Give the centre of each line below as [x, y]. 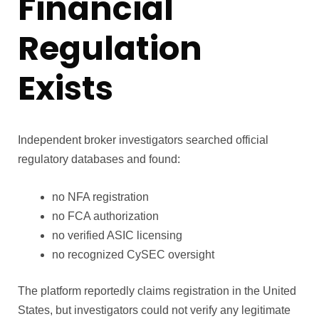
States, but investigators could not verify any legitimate [154, 310]
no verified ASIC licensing [117, 235]
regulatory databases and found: [99, 159]
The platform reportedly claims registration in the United [157, 291]
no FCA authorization [105, 216]
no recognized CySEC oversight [133, 254]
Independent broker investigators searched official [143, 140]
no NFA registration [100, 197]
